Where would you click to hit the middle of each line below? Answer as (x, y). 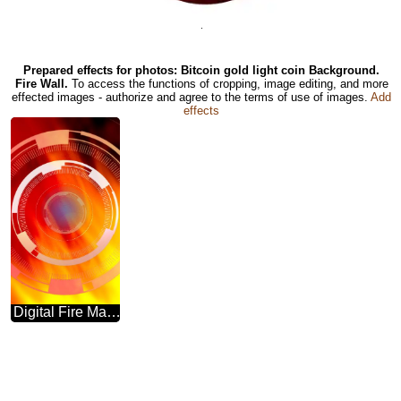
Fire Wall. (43, 83)
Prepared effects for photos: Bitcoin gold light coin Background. (201, 70)
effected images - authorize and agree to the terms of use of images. (191, 97)
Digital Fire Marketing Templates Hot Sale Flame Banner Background (114, 312)
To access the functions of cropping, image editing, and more (230, 83)
